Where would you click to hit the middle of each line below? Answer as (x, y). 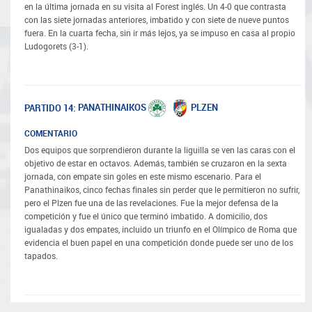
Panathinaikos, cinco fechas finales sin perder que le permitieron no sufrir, (162, 190)
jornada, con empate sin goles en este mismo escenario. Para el (143, 177)
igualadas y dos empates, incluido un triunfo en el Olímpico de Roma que (161, 229)
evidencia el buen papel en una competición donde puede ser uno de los (159, 243)
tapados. (41, 256)
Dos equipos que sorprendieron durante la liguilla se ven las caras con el (160, 150)
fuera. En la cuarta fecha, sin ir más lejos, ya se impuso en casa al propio (160, 34)
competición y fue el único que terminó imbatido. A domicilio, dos (146, 216)
